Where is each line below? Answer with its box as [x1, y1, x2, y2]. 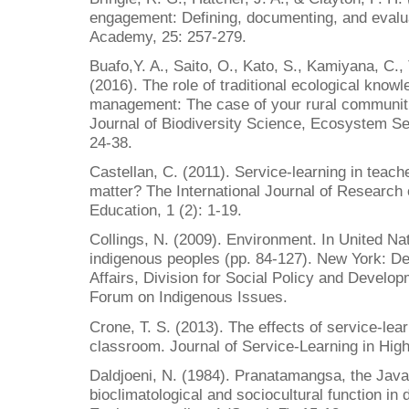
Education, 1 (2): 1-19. [89, 201, 242, 220]
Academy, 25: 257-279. [89, 26, 246, 46]
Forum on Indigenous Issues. [89, 288, 288, 307]
